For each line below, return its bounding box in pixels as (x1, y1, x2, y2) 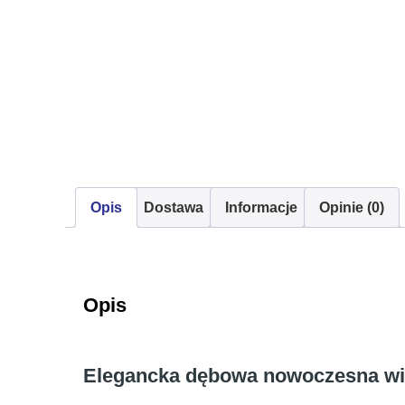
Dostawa (144, 200, 203, 215)
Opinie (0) (319, 200, 384, 215)
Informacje (225, 200, 297, 215)
